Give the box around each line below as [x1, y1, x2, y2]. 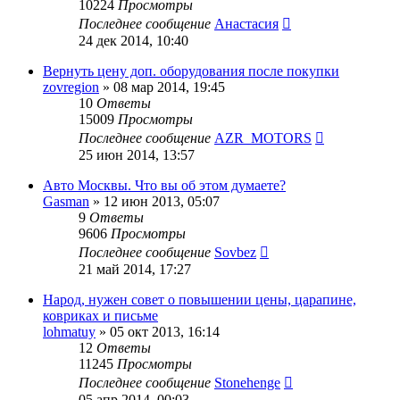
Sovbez [214, 244, 256, 260]
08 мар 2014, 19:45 [113, 79, 225, 95]
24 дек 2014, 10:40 [79, 32, 188, 48]
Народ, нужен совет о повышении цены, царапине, [43, 291, 356, 307]
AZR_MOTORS [214, 129, 312, 146]
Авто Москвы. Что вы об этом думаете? [43, 177, 286, 193]
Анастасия [214, 15, 279, 31]
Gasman [43, 193, 89, 209]
